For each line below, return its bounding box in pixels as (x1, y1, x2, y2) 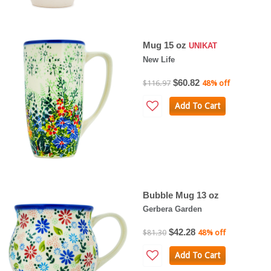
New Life (143, 54, 175, 64)
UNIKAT (189, 41, 217, 50)
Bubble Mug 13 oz (143, 189, 219, 200)
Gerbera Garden (143, 204, 202, 214)
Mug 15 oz (143, 39, 189, 50)
